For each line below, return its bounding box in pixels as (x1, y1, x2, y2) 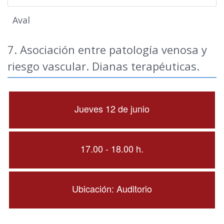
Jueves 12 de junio (74, 102, 149, 115)
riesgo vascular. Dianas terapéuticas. (7, 58, 199, 73)
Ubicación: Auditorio (72, 182, 152, 195)
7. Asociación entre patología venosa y (7, 42, 207, 57)
